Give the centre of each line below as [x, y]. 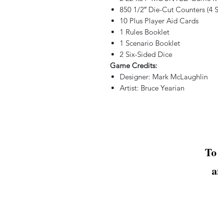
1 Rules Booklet [145, 32]
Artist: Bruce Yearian [152, 88]
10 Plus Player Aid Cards [159, 21]
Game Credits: [134, 65]
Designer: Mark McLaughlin [164, 77]
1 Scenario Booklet [150, 43]
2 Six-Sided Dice [146, 54]
